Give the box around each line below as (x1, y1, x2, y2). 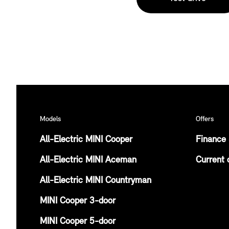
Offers (196, 115, 214, 123)
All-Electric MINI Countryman (40, 175, 151, 186)
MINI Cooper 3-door (40, 196, 116, 206)
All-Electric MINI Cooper (40, 134, 132, 145)
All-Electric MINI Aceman (40, 155, 136, 165)
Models (40, 115, 61, 123)
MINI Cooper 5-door (40, 216, 116, 226)
